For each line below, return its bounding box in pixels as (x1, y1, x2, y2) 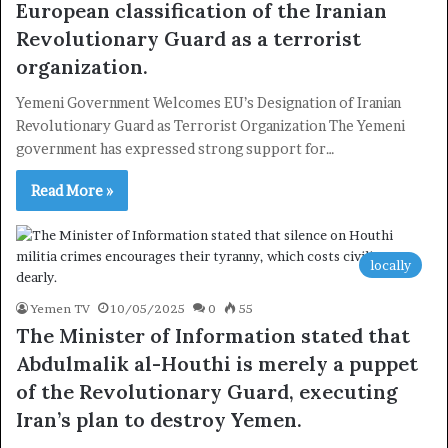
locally (370, 257, 411, 274)
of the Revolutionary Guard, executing (16, 379, 398, 405)
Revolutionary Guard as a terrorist (16, 26, 361, 52)
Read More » (31, 182, 113, 200)
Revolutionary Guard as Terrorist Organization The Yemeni (16, 117, 405, 135)
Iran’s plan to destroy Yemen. (16, 407, 302, 433)
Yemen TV (31, 301, 90, 317)
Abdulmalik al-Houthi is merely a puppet (16, 351, 418, 377)
